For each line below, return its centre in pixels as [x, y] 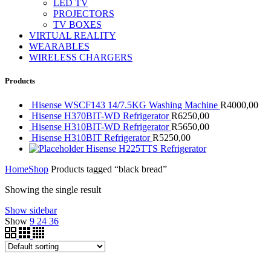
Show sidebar [31, 210]
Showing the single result [53, 189]
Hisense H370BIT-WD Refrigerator [101, 116]
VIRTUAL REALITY [73, 36]
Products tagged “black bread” [108, 169]
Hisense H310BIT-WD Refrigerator [101, 126]
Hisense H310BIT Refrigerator [92, 137]
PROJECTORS [84, 14]
